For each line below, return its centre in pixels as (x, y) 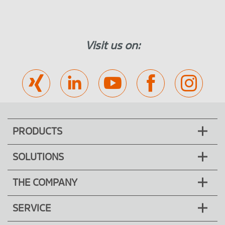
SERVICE (32, 209)
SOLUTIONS (38, 157)
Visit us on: (113, 46)
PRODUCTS (37, 132)
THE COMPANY (45, 183)
